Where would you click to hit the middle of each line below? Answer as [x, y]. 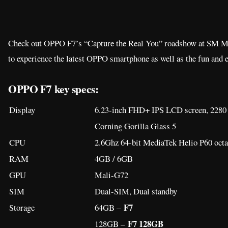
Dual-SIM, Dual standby [136, 191]
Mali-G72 [111, 175]
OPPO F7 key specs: [53, 89]
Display [22, 110]
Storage [22, 208]
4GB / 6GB [114, 159]
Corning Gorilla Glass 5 [135, 126]
